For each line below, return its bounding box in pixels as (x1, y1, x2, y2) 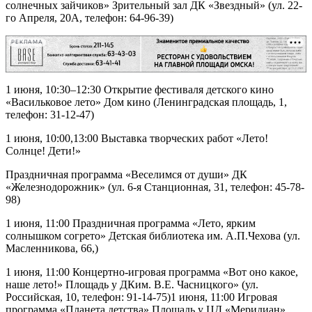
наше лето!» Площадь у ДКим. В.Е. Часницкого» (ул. (6, 279, 258, 291)
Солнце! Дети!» (6, 145, 81, 157)
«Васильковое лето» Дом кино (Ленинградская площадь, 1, (6, 96, 287, 109)
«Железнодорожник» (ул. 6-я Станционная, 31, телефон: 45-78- (6, 181, 304, 194)
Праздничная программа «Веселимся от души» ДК (6, 169, 247, 181)
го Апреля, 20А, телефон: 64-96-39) (6, 11, 173, 24)
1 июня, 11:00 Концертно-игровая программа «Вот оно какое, (6, 266, 298, 279)
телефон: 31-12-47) (6, 109, 94, 121)
